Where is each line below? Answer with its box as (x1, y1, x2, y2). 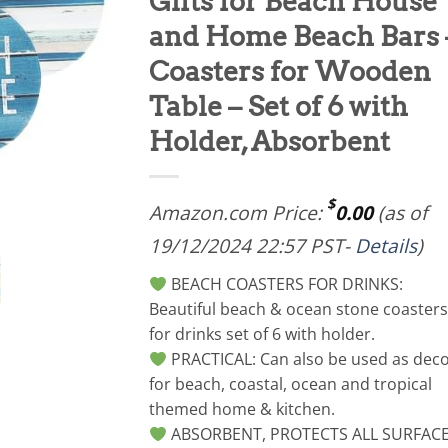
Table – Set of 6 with (149, 90, 408, 123)
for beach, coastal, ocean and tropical (149, 373, 432, 395)
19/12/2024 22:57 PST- (149, 232, 355, 259)
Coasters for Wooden (149, 55, 431, 88)
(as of (373, 199, 427, 226)
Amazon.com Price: (149, 199, 327, 226)
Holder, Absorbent (149, 125, 390, 158)
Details (355, 232, 417, 259)
